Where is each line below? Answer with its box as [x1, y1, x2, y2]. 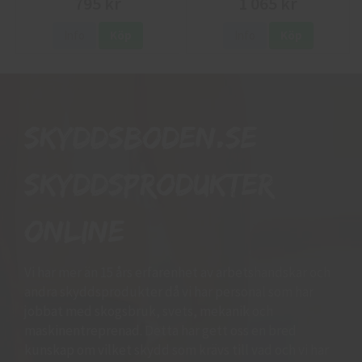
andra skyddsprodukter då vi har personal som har [24, 282, 314, 301]
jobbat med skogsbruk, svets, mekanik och [24, 301, 273, 320]
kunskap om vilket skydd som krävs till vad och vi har [24, 340, 329, 359]
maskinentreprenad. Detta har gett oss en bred [24, 321, 297, 339]
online [24, 212, 124, 249]
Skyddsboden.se [24, 118, 257, 155]
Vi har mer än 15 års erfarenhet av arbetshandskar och [24, 263, 330, 281]
